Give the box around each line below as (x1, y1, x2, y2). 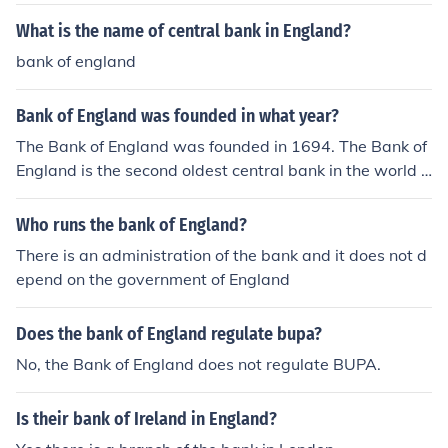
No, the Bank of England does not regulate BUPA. (16, 354, 381, 374)
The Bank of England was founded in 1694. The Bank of (16, 136, 427, 156)
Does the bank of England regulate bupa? (16, 323, 322, 345)
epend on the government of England (16, 269, 290, 289)
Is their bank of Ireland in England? (16, 408, 277, 430)
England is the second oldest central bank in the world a (16, 160, 431, 180)
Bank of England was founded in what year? (16, 105, 339, 127)
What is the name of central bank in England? (16, 20, 351, 42)
